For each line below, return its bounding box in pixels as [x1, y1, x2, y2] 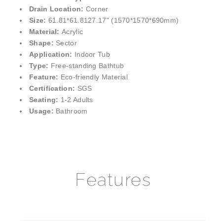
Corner [85, 5, 109, 13]
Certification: [29, 84, 77, 93]
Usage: [29, 107, 56, 115]
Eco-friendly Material [60, 73, 128, 81]
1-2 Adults [60, 96, 93, 104]
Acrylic [62, 28, 83, 36]
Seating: [29, 96, 61, 104]
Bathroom [56, 107, 88, 115]
